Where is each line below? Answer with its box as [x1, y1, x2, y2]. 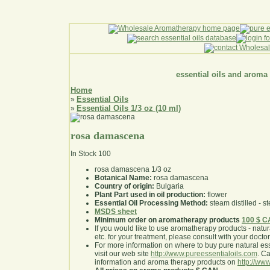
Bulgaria [154, 182, 184, 191]
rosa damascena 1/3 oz [95, 165, 171, 174]
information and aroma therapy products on [95, 258, 237, 267]
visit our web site [95, 250, 151, 259]
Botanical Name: [95, 174, 152, 183]
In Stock [71, 149, 96, 159]
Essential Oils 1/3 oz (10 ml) [77, 104, 181, 113]
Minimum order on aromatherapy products [95, 216, 240, 225]
